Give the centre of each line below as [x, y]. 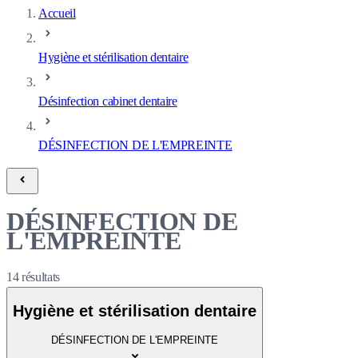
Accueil [57, 13]
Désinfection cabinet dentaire [108, 101]
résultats [41, 276]
